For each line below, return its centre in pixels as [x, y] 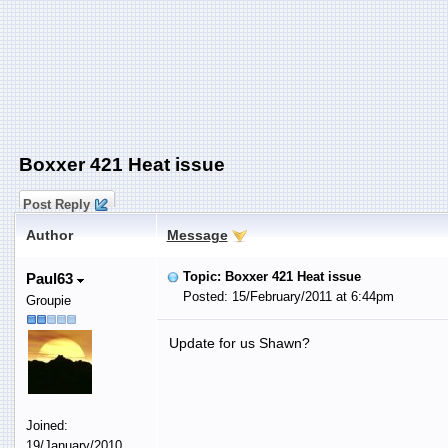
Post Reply [56, 204]
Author [49, 234]
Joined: [46, 425]
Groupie [48, 300]
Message [197, 234]
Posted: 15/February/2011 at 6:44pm [280, 296]
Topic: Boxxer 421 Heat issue [271, 276]
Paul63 [51, 278]
